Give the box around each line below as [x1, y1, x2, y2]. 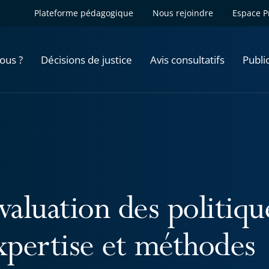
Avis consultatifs [150, 52, 225, 67]
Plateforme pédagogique [34, 7, 133, 19]
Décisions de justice [41, 52, 132, 67]
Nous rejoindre [153, 7, 213, 19]
